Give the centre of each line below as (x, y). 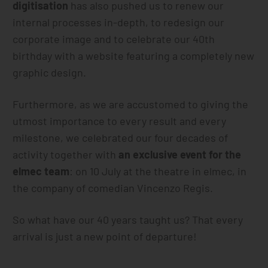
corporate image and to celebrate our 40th (114, 39)
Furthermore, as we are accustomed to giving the (131, 104)
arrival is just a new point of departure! (105, 236)
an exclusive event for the (180, 154)
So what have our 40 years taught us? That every (128, 220)
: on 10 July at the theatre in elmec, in (158, 171)
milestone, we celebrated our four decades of (121, 138)
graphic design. (50, 72)
